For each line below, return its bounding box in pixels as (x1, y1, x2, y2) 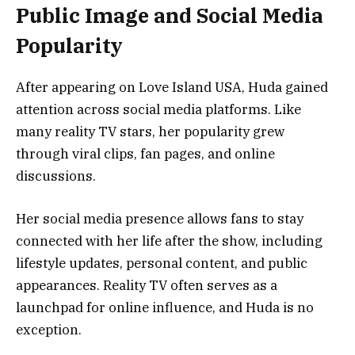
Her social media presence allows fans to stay (16, 210, 303, 228)
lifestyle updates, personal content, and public (16, 254, 307, 273)
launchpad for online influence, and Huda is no (16, 299, 314, 317)
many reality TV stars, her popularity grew (16, 122, 284, 140)
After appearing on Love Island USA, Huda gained (16, 78, 328, 96)
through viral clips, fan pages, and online (16, 144, 275, 162)
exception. (16, 321, 82, 339)
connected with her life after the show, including (16, 232, 323, 250)
